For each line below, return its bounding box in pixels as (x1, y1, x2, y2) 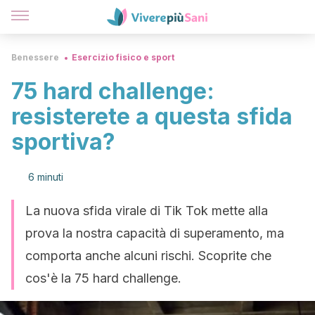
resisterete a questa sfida (11, 103, 292, 130)
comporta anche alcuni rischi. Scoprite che (25, 248, 271, 263)
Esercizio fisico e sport (72, 52, 174, 63)
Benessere (11, 52, 59, 63)
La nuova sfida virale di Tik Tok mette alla (25, 203, 268, 218)
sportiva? (11, 128, 115, 155)
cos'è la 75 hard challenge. (25, 271, 181, 285)
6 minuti (28, 171, 63, 183)
